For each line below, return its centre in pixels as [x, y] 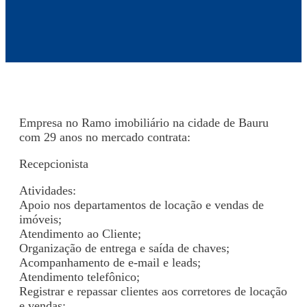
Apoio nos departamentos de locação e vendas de [142, 205]
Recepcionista [54, 163]
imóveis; [40, 219]
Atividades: [48, 190]
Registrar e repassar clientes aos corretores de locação [153, 291]
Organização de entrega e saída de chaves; [124, 248]
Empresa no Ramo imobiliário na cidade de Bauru [144, 122]
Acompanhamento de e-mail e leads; [110, 262]
